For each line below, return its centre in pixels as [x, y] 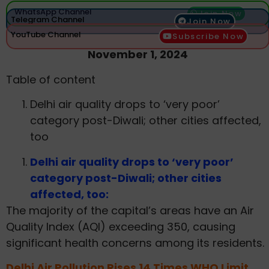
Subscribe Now [208, 37]
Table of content [51, 79]
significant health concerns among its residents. [135, 243]
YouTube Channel [46, 35]
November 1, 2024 [138, 55]
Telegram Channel [48, 20]
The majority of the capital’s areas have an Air [130, 210]
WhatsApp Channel [53, 12]
